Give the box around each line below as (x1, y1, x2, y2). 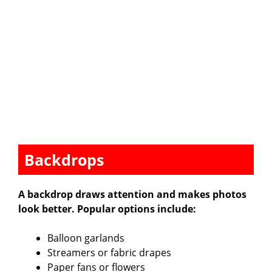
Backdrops (24, 149, 104, 170)
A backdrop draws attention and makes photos (18, 187, 246, 201)
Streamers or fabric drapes (47, 245, 171, 259)
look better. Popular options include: (18, 202, 196, 216)
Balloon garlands (47, 231, 124, 245)
